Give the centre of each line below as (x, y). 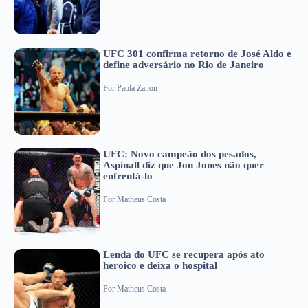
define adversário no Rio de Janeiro (184, 64)
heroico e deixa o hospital (160, 265)
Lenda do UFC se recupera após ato (184, 254)
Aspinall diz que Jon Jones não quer (184, 165)
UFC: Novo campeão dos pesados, (180, 154)
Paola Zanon (137, 88)
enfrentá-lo (128, 176)
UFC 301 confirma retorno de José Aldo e (197, 53)
